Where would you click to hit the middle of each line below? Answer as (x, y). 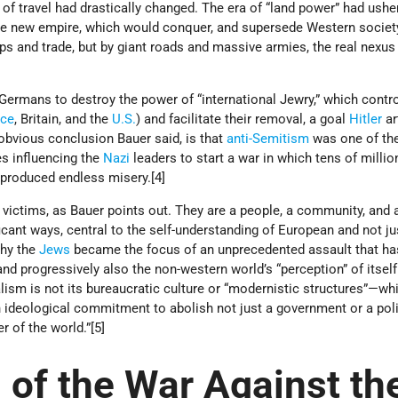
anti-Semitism (268, 139)
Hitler (366, 119)
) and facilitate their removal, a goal (243, 119)
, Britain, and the (64, 119)
